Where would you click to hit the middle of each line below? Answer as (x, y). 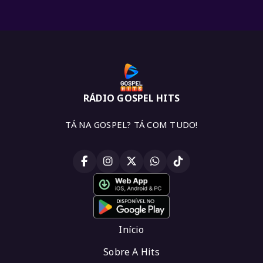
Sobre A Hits (131, 252)
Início (131, 230)
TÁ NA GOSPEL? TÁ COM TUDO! (131, 124)
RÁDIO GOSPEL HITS (131, 98)
